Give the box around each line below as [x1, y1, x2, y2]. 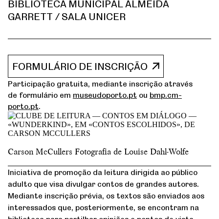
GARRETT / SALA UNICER [8, 9, 126, 23]
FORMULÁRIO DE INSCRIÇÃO [12, 59, 148, 73]
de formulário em [8, 89, 73, 100]
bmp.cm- [150, 89, 182, 100]
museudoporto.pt [73, 89, 137, 100]
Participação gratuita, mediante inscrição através [8, 78, 193, 89]
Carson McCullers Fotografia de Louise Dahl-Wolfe [8, 146, 189, 157]
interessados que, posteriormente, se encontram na [8, 201, 199, 213]
